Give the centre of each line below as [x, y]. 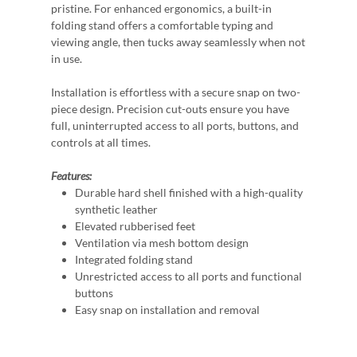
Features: [71, 176]
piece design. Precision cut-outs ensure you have [170, 109]
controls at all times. [101, 143]
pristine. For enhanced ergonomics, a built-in [161, 9]
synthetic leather [116, 210]
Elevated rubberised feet [136, 226]
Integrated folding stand [134, 260]
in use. [67, 59]
